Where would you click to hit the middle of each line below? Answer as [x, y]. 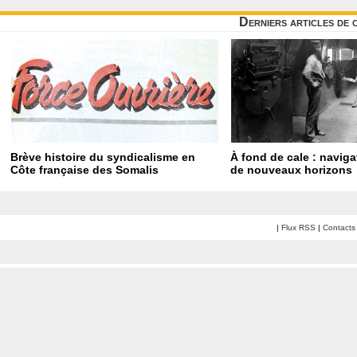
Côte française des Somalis [84, 170]
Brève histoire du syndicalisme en [103, 157]
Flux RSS [298, 228]
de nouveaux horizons [291, 170]
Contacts [339, 228]
